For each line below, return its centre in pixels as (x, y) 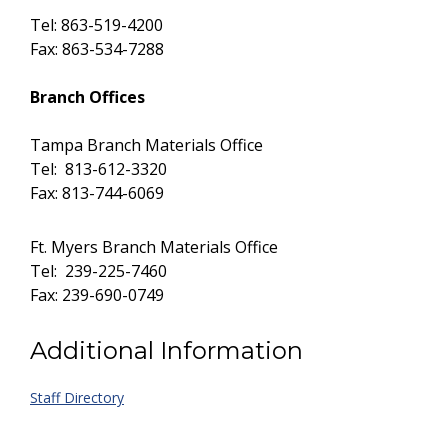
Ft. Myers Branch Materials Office (154, 247)
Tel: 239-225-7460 (98, 271)
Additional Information (166, 350)
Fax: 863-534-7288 (97, 49)
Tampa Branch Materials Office (146, 145)
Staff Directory (77, 397)
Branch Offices (87, 97)
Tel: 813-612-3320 (98, 169)
